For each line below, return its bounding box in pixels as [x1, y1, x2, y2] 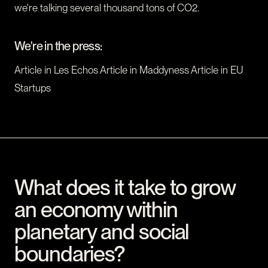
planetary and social [14, 219, 189, 245]
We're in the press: [14, 39, 102, 54]
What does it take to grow [14, 175, 236, 201]
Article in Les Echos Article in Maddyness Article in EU [14, 64, 243, 77]
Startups [14, 82, 51, 95]
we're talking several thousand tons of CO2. [14, 2, 199, 14]
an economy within [14, 197, 178, 223]
